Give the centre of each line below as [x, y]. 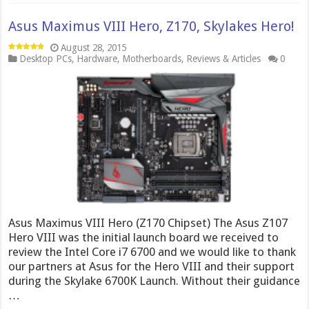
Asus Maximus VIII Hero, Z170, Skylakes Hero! [152, 26]
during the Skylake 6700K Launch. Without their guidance [154, 280]
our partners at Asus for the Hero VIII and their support [152, 266]
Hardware [97, 59]
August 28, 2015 [94, 48]
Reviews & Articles [224, 59]
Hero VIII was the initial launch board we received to [144, 237]
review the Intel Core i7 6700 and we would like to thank [152, 251]
